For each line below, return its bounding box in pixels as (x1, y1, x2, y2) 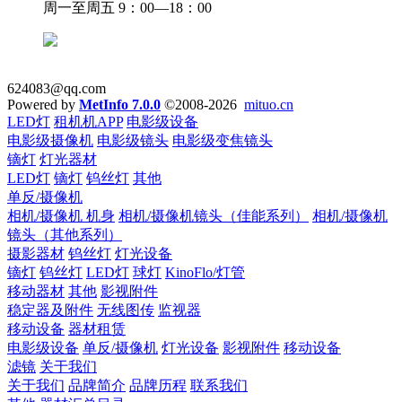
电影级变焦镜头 (172, 132, 273, 148)
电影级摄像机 (7, 132, 93, 148)
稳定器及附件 (7, 301, 93, 318)
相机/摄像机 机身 (7, 207, 115, 223)
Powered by (7, 96, 79, 112)
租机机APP (54, 113, 123, 129)
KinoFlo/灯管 (165, 264, 245, 280)
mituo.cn (244, 96, 293, 112)
